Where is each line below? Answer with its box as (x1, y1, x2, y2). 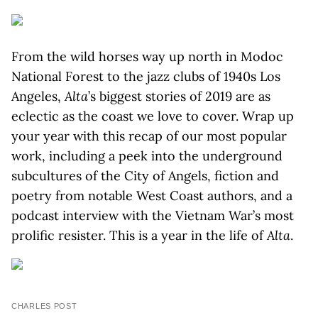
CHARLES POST (11, 302, 77, 310)
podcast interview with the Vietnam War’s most (11, 207, 294, 224)
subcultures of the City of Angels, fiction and (11, 168, 279, 184)
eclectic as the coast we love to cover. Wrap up (11, 108, 294, 124)
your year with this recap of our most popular (11, 128, 287, 144)
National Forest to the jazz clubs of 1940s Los (11, 68, 280, 84)
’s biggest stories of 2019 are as (88, 88, 270, 104)
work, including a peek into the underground (11, 148, 283, 164)
